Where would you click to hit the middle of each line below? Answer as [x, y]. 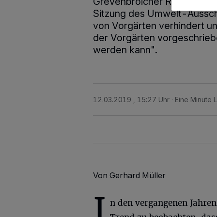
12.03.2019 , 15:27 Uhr [131, 100]
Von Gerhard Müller [129, 175]
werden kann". [125, 50]
